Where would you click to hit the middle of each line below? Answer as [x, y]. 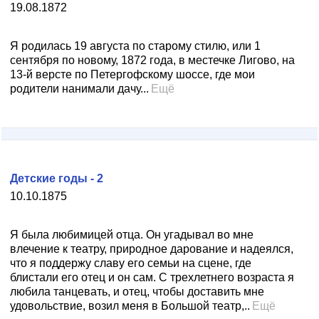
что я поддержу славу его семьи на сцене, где [131, 263]
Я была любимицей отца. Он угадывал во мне [132, 235]
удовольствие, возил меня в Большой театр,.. [130, 306]
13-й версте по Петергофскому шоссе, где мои [132, 74]
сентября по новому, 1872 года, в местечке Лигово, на [152, 60]
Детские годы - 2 [57, 178]
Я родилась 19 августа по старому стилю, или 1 [135, 46]
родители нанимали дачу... [79, 89]
